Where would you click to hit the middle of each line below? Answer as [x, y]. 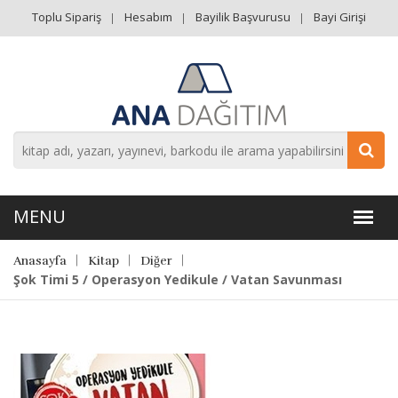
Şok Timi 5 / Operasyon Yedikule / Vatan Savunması [178, 279]
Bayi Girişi [340, 17]
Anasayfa [40, 261]
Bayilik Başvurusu [243, 17]
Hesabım [148, 17]
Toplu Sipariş [67, 17]
